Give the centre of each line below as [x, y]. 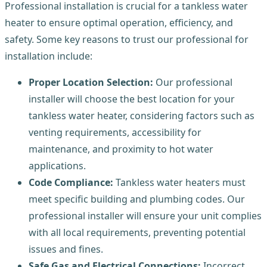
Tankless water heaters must [181, 182]
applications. [57, 165]
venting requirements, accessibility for [115, 132]
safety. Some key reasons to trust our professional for [127, 39]
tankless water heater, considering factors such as [142, 115]
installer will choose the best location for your [132, 99]
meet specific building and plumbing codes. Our [137, 199]
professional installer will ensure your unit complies [145, 215]
